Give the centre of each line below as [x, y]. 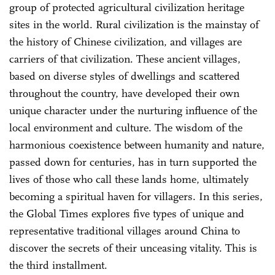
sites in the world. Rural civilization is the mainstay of [134, 25]
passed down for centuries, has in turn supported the [133, 162]
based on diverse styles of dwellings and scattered [125, 76]
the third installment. [58, 265]
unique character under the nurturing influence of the [133, 110]
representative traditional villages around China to [125, 231]
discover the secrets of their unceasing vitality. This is [133, 248]
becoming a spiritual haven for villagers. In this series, [136, 196]
